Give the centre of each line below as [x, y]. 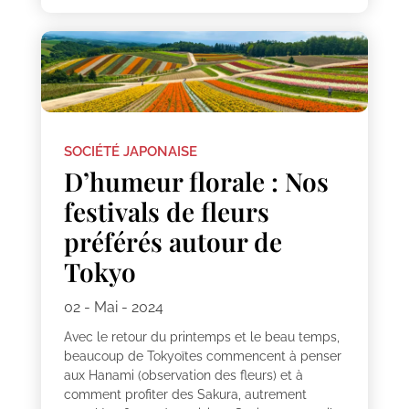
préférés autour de [173, 242]
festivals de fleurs [166, 212]
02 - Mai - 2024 [113, 308]
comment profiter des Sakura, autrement [185, 395]
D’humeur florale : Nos [196, 182]
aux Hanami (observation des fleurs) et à [183, 376]
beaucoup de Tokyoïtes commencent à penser [202, 357]
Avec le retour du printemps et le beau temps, [201, 337]
